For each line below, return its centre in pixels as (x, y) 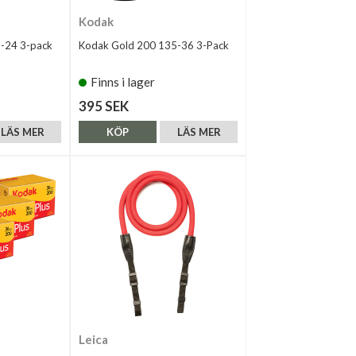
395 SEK (104, 106)
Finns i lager (123, 81)
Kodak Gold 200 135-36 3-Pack (154, 45)
